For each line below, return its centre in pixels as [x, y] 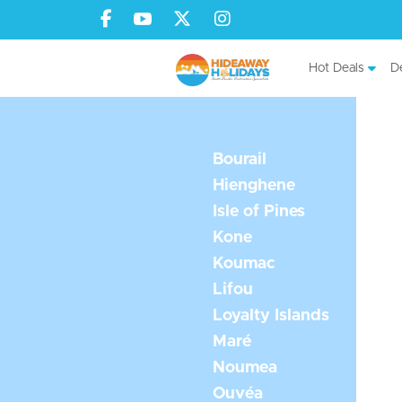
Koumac [245, 263]
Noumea [245, 367]
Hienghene [254, 185]
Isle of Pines [259, 211]
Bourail [240, 159]
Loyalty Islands [271, 315]
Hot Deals [336, 69]
